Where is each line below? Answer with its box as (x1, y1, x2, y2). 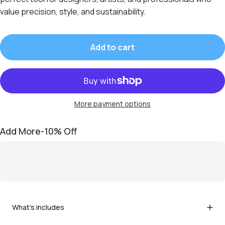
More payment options (74, 98, 151, 108)
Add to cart (90, 41, 135, 53)
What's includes (12, 202, 64, 212)
